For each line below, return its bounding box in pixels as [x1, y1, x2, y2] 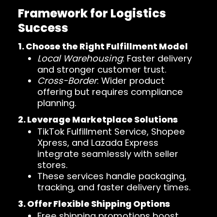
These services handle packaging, [37, 170, 187, 183]
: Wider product [97, 75, 165, 87]
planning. [37, 97, 77, 109]
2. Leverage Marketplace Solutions [18, 113, 178, 126]
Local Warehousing [37, 52, 123, 65]
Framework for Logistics [18, 5, 167, 22]
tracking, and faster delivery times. [37, 181, 191, 194]
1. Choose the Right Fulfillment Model [18, 40, 188, 53]
